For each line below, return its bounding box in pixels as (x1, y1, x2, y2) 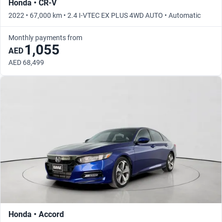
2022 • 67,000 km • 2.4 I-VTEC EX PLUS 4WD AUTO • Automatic (8, 11, 201, 19)
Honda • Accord (8, 210, 64, 220)
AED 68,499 (8, 58, 44, 66)
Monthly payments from (8, 34, 82, 42)
